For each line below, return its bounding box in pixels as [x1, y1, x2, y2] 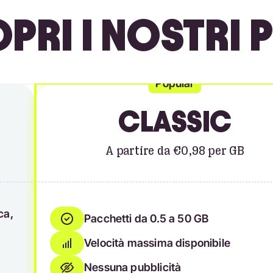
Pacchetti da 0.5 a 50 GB [84, 212, 209, 225]
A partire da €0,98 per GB [105, 144, 244, 158]
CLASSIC [118, 106, 232, 137]
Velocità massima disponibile [84, 236, 231, 249]
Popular [155, 77, 194, 90]
